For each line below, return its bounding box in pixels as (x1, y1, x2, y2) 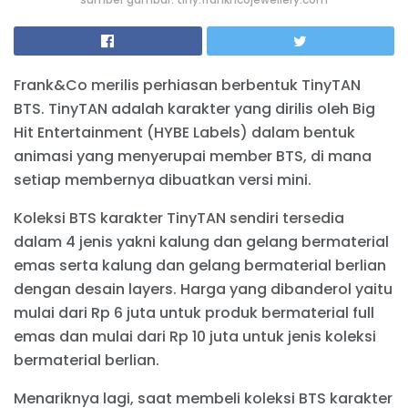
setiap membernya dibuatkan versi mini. (14, 168, 311, 190)
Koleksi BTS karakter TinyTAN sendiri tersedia (14, 207, 344, 229)
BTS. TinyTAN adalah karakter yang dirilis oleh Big (14, 97, 375, 119)
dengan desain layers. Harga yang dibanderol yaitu (14, 278, 393, 300)
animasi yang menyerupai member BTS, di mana (14, 145, 372, 167)
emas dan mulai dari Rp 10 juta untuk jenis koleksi (14, 325, 376, 347)
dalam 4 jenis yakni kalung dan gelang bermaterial (14, 230, 389, 252)
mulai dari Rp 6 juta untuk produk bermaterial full (14, 301, 374, 323)
